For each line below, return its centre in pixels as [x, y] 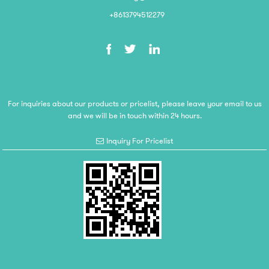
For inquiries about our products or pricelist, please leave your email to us [134, 104]
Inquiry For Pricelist [140, 141]
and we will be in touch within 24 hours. [134, 116]
